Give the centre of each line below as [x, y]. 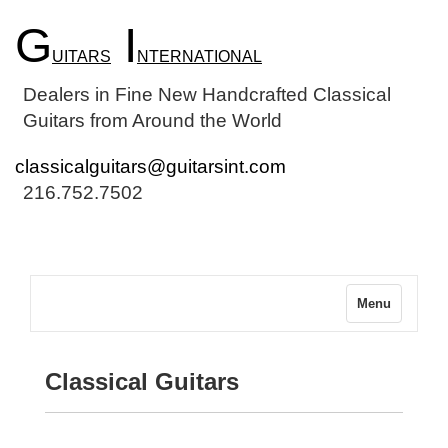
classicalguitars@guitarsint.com [150, 166]
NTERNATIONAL [199, 56]
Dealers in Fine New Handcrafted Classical [207, 94]
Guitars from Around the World [152, 120]
